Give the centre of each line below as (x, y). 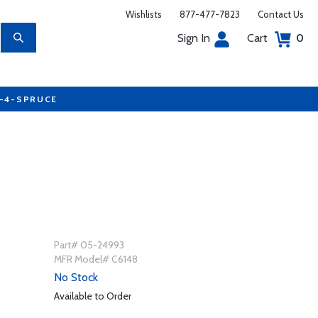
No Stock (76, 277)
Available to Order (92, 296)
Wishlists (144, 14)
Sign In (194, 38)
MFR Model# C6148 (95, 259)
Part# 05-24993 (89, 245)
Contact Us (281, 14)
